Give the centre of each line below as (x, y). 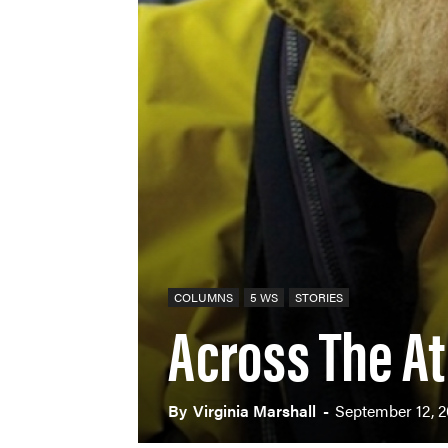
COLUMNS (203, 297)
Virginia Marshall (254, 411)
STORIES (319, 297)
